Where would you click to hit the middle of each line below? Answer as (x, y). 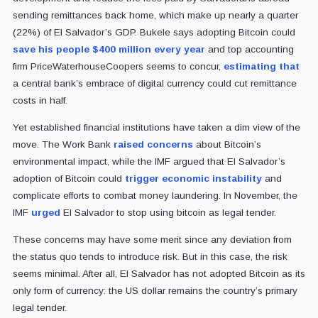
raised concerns (153, 145)
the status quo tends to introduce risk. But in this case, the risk (150, 257)
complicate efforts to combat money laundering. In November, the (155, 196)
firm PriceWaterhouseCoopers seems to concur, (118, 67)
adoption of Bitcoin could (68, 179)
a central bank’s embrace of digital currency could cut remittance (154, 84)
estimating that (261, 67)
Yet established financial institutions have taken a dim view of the (156, 128)
